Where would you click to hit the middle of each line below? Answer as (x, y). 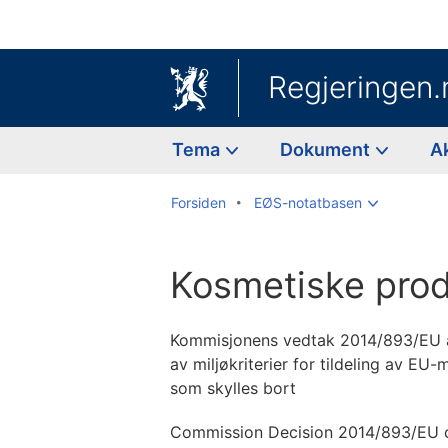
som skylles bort (233, 387)
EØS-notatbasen (308, 202)
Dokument (327, 149)
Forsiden (198, 202)
